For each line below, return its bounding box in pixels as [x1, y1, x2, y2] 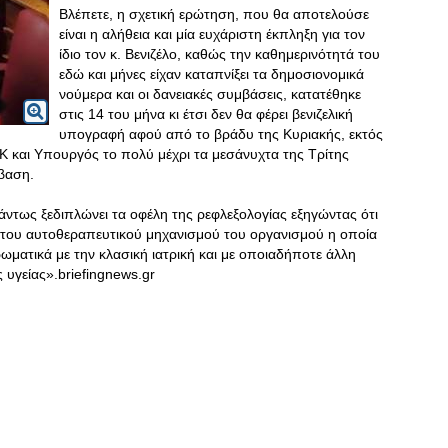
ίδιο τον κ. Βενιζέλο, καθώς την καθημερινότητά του [59, 46, 380, 62]
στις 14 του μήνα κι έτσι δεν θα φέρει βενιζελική [59, 106, 353, 122]
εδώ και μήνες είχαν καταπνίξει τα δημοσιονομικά [59, 66, 364, 82]
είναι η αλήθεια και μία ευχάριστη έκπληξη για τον [59, 26, 365, 42]
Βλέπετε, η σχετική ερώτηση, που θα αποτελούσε [59, 6, 369, 22]
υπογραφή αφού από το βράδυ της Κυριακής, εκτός [59, 126, 383, 142]
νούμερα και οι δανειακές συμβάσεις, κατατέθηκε [59, 86, 361, 102]
